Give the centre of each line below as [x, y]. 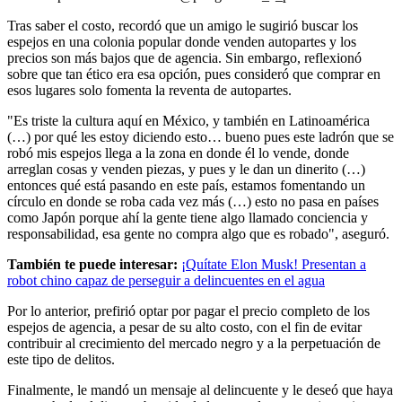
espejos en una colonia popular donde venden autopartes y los [182, 42]
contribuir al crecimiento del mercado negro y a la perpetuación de [194, 344]
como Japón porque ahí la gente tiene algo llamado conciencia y [188, 218]
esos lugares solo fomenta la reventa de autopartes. [149, 91]
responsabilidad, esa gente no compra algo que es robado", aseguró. [198, 234]
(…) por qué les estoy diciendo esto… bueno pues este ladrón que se [201, 137]
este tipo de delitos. [61, 360]
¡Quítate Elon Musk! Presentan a [274, 265]
